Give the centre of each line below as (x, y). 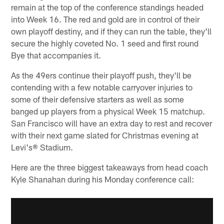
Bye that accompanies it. (56, 55)
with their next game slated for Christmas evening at (105, 135)
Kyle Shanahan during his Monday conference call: (103, 179)
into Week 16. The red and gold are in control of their (105, 19)
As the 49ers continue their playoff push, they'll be (101, 75)
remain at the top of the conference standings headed (107, 7)
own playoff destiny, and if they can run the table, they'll (111, 31)
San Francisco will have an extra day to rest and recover (112, 123)
